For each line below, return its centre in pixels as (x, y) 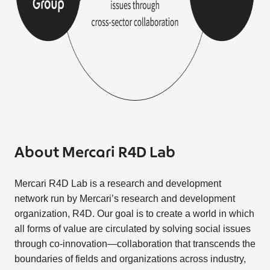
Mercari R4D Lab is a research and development (118, 184)
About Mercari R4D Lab (95, 153)
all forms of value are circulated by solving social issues (132, 229)
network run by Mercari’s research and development (124, 199)
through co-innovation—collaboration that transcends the (135, 244)
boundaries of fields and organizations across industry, (130, 259)
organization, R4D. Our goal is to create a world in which (134, 214)
